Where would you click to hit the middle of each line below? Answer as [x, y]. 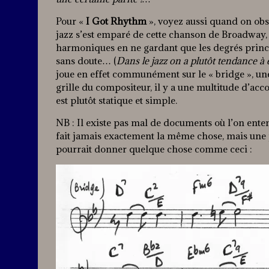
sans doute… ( [86, 61]
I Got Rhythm [116, 21]
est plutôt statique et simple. [116, 101]
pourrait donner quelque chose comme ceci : [154, 149]
